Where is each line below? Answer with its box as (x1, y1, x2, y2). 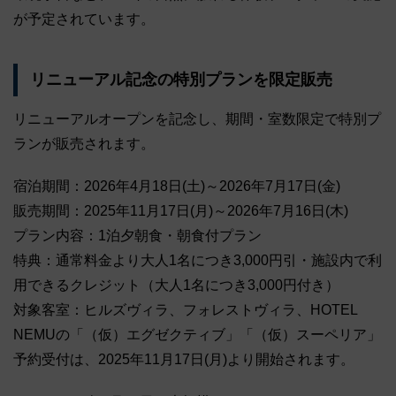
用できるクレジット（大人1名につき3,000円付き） (13, 277, 339, 293)
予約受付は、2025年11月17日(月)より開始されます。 (13, 351, 354, 367)
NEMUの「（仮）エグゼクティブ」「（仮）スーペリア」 (13, 326, 381, 342)
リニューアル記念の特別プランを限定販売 (29, 71, 332, 89)
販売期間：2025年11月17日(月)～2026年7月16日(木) (13, 202, 348, 218)
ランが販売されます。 (13, 135, 155, 151)
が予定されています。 (13, 11, 155, 27)
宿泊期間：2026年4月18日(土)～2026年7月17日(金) (13, 178, 340, 194)
